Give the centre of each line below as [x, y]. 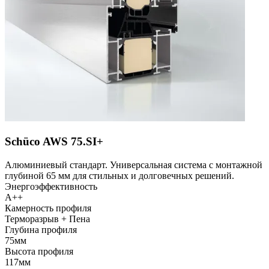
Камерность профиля [48, 208]
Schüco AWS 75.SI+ [54, 141]
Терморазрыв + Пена [47, 219]
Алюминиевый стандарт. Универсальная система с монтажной [134, 165]
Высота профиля [39, 251]
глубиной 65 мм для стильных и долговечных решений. [119, 175]
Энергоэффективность [51, 186]
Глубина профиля [41, 229]
